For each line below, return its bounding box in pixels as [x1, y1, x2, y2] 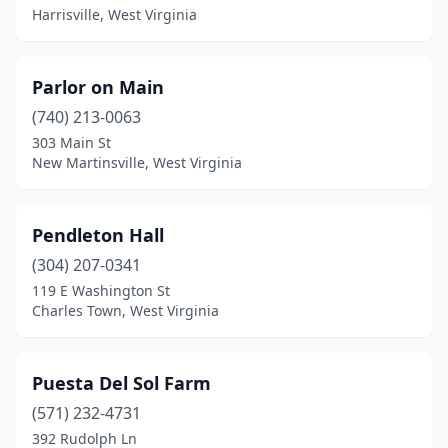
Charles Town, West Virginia [32, 301, 219, 320]
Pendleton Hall [32, 223, 164, 247]
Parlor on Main [32, 75, 164, 99]
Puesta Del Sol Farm [32, 371, 211, 395]
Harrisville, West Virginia [32, 5, 197, 24]
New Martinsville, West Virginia [32, 153, 242, 172]
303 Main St [32, 133, 111, 152]
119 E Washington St [32, 281, 170, 300]
